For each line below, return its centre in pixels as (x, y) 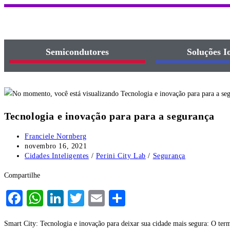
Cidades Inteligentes (57, 156)
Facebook (54, 198)
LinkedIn (94, 198)
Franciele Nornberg (56, 137)
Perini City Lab (121, 156)
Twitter (108, 198)
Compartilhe (22, 176)
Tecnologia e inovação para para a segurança (109, 116)
